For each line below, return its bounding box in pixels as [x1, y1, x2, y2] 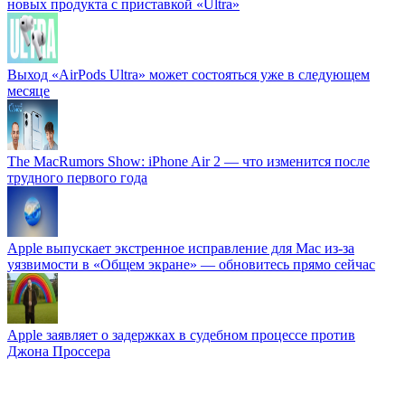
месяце [7, 83, 50, 99]
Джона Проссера [7, 344, 110, 360]
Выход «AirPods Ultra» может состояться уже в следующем [7, 67, 370, 83]
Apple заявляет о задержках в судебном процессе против [7, 327, 355, 344]
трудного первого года [7, 170, 147, 186]
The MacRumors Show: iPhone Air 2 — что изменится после [7, 154, 370, 170]
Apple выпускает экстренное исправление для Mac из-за [7, 240, 354, 257]
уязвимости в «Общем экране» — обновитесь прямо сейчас [7, 257, 375, 273]
